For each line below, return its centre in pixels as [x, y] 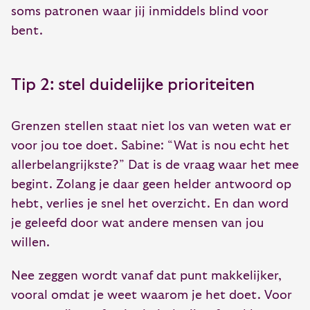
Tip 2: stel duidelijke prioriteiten [133, 85]
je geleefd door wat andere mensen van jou [137, 223]
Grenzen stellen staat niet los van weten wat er [151, 126]
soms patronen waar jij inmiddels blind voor [140, 11]
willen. [30, 243]
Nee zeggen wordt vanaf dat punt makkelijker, [146, 276]
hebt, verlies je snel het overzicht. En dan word [150, 204]
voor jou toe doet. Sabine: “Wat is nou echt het [150, 146]
